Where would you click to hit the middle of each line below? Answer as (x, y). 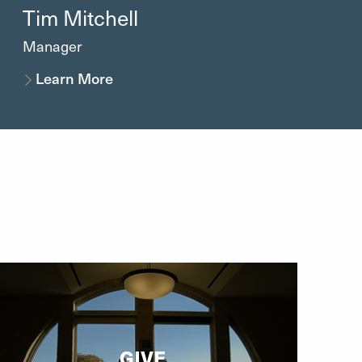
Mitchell (100, 17)
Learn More (75, 78)
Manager (52, 45)
